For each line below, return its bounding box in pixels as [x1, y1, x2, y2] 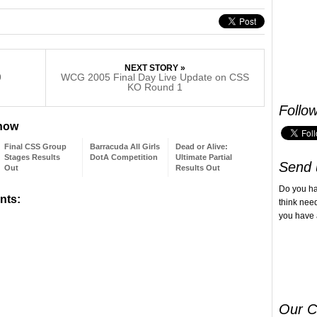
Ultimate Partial [175, 152, 232, 161]
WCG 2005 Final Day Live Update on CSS [61, 71, 249, 83]
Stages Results [4, 152, 60, 161]
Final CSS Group [4, 142, 67, 151]
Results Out [175, 163, 220, 172]
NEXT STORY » [125, 62, 185, 73]
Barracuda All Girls [90, 142, 160, 151]
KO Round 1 [127, 81, 183, 93]
